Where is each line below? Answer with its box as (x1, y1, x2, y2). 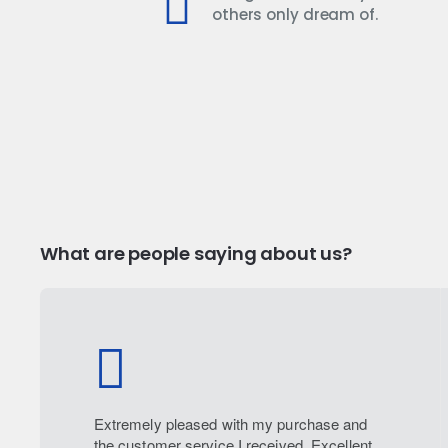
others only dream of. (211, 4, 378, 26)
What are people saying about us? (40, 241, 352, 267)
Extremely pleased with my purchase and (93, 413, 368, 435)
